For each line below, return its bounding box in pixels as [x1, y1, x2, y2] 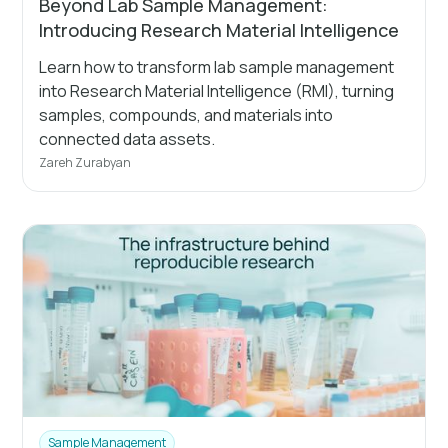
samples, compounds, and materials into [39, 103, 334, 126]
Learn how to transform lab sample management [39, 55, 395, 78]
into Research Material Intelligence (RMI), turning [39, 79, 395, 102]
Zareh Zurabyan [39, 153, 132, 171]
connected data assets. [39, 127, 216, 150]
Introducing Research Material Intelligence [39, 17, 400, 42]
